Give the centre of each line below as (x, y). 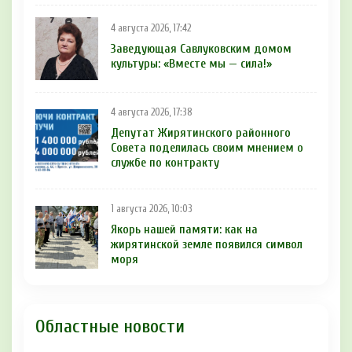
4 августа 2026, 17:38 (152, 113)
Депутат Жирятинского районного (201, 133)
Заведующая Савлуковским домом (201, 48)
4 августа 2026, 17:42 (151, 28)
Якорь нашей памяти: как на (184, 230)
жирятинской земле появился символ (207, 245)
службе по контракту (165, 163)
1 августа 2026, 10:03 (152, 209)
